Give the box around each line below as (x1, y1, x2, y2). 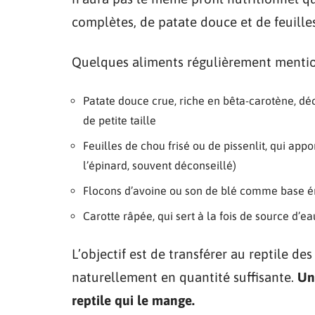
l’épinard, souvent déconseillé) (83, 159, 236, 172)
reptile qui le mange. (72, 292, 195, 308)
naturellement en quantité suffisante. (72, 269, 297, 285)
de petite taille (83, 114, 156, 127)
